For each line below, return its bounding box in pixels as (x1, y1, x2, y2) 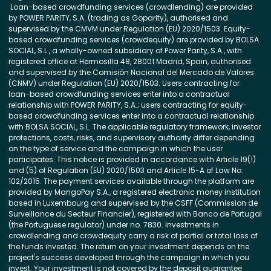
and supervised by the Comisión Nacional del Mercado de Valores (8, 67, 254, 77)
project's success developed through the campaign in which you (8, 252, 249, 263)
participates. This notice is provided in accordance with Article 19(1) (8, 154, 256, 165)
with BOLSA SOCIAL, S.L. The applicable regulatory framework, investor (8, 121, 261, 132)
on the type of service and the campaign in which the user (8, 143, 223, 154)
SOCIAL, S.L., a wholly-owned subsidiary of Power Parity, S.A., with (8, 45, 242, 56)
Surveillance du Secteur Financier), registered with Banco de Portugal (8, 208, 262, 219)
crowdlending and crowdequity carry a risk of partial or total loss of (8, 230, 258, 241)
